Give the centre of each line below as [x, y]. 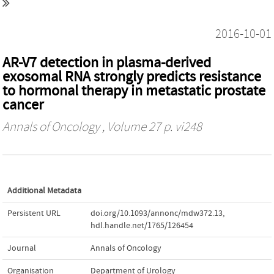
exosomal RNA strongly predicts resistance [132, 76]
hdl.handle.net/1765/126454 [142, 225]
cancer [23, 105]
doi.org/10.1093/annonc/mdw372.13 [157, 213]
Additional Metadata [44, 191]
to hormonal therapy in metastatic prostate [134, 91]
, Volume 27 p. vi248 [151, 127]
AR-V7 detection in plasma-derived [107, 62]
